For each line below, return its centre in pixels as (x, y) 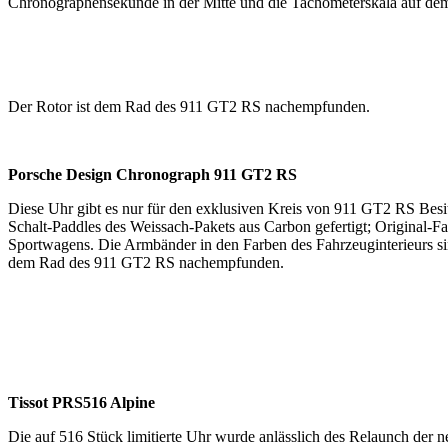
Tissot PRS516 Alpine (81, 402)
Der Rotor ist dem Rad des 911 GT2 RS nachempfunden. (189, 106)
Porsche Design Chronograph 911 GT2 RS (152, 174)
